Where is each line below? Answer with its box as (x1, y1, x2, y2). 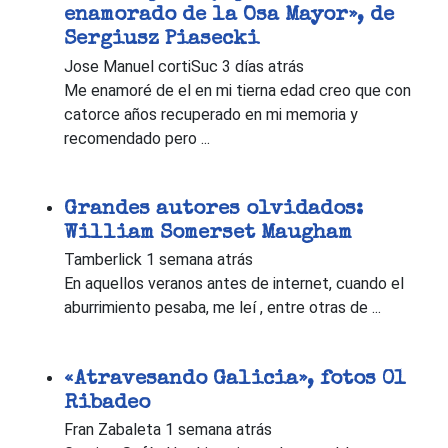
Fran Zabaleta (64, 420, 161, 440)
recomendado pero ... (64, 128, 210, 148)
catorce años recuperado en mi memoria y (64, 104, 358, 124)
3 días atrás (222, 56, 304, 76)
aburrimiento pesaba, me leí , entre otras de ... (64, 298, 381, 318)
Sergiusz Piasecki (64, 29, 259, 51)
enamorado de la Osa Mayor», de (64, 5, 394, 27)
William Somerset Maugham (64, 223, 352, 245)
